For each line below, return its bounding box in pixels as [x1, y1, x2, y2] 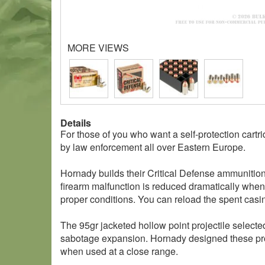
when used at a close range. [60, 244, 178, 258]
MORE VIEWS [67, 41, 129, 54]
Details [60, 116, 91, 130]
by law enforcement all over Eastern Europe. [60, 140, 245, 154]
